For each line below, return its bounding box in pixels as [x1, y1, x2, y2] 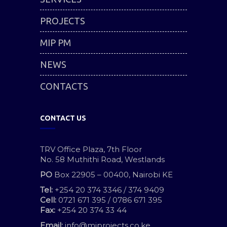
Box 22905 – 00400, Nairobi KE [52, 170, 173, 179]
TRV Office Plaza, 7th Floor [40, 144, 142, 154]
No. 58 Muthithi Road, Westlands [40, 155, 165, 164]
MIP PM [40, 37, 71, 48]
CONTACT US [40, 114, 86, 122]
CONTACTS [40, 81, 88, 91]
